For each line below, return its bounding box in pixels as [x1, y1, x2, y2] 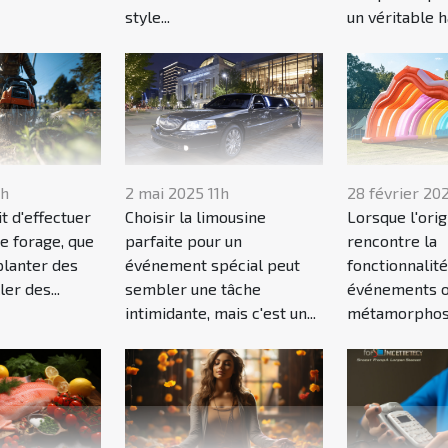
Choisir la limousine [125, 207, 267, 227]
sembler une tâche [125, 279, 262, 299]
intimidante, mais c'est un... [125, 303, 317, 323]
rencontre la [346, 231, 437, 251]
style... [125, 6, 171, 26]
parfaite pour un [125, 231, 243, 251]
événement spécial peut [125, 255, 301, 275]
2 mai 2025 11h [125, 183, 230, 203]
